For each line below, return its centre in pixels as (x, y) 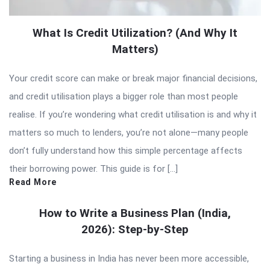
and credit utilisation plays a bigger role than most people (124, 96)
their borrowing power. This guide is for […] (93, 168)
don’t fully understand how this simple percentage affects (126, 150)
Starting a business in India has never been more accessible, (129, 258)
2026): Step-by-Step (135, 229)
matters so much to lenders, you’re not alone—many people (129, 132)
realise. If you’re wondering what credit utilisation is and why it (133, 114)
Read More (33, 182)
